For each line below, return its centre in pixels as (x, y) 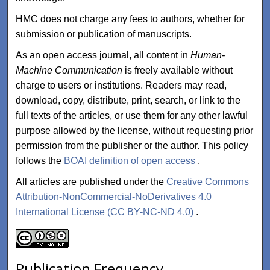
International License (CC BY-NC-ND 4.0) (106, 212)
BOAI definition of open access (131, 160)
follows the (40, 160)
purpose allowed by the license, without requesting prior (135, 130)
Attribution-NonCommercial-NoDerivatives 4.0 (114, 196)
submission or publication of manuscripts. (104, 34)
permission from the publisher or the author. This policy (132, 145)
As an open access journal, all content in (103, 55)
